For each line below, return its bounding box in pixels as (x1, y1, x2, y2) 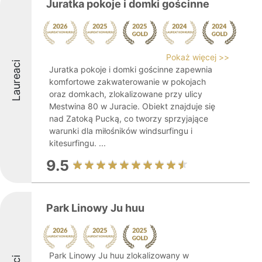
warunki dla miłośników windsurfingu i (49, 126, 192, 136)
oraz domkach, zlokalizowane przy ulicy (49, 89, 202, 99)
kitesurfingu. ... (49, 138, 106, 148)
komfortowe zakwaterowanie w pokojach (49, 77, 206, 87)
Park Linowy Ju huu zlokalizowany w (49, 250, 189, 260)
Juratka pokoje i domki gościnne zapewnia (49, 64, 212, 74)
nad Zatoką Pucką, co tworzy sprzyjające (49, 113, 208, 123)
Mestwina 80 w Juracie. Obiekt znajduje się (49, 101, 215, 111)
